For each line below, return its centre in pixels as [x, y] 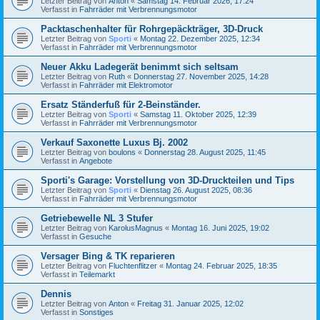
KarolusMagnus [136, 227]
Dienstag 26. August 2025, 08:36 [196, 190]
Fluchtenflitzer [133, 265]
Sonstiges [96, 312]
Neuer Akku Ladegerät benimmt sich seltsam [140, 66]
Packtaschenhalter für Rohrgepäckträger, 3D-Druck [152, 29]
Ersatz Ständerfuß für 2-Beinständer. [121, 104]
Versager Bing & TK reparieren [108, 256]
